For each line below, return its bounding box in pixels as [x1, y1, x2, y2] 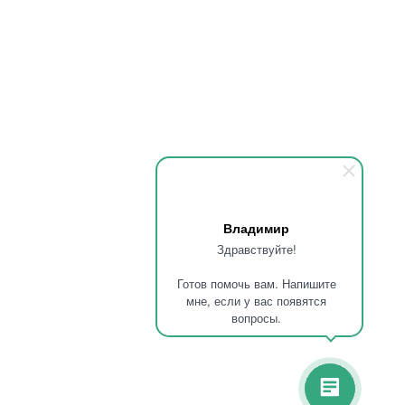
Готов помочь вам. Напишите [176, 275, 336, 292]
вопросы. [231, 309, 281, 326]
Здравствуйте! [216, 240, 297, 258]
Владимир [223, 219, 289, 237]
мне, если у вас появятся [186, 292, 326, 309]
